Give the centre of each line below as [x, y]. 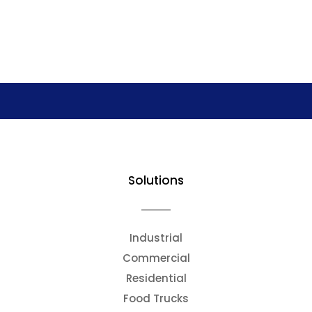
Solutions [156, 180]
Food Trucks [156, 298]
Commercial [156, 258]
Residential [156, 278]
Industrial [156, 237]
